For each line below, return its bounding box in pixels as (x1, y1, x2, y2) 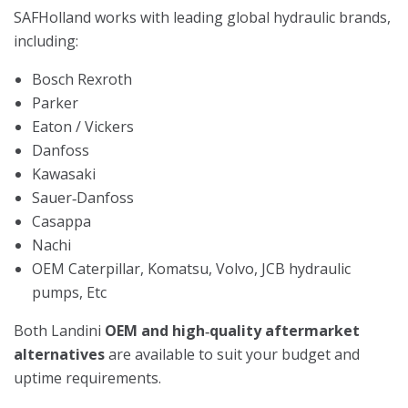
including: (14, 30, 78, 51)
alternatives (14, 343, 105, 364)
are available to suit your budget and (105, 343, 360, 364)
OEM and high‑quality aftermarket (105, 320, 360, 341)
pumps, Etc (32, 281, 107, 302)
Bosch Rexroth (32, 68, 132, 89)
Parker (32, 92, 78, 113)
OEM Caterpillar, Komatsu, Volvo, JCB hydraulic (32, 258, 351, 279)
